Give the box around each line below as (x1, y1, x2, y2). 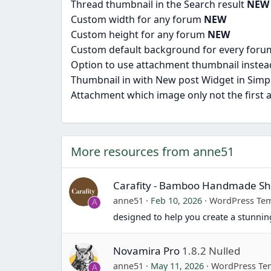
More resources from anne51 (70, 143, 234, 160)
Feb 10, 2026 (151, 194, 203, 206)
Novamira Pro (113, 243, 180, 258)
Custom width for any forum (70, 13, 204, 27)
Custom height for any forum (70, 28, 207, 42)
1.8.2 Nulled (182, 243, 241, 258)
